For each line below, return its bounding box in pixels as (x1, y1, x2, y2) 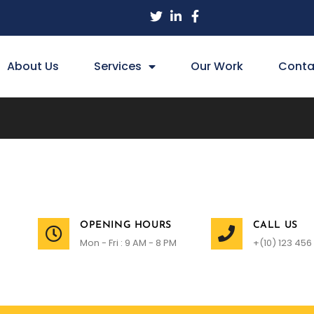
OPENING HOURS (80, 219, 172, 231)
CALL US (252, 219, 298, 231)
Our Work (191, 58, 244, 74)
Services (94, 58, 142, 74)
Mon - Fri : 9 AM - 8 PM (80, 235, 177, 250)
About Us (7, 58, 60, 74)
